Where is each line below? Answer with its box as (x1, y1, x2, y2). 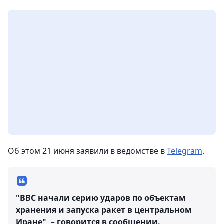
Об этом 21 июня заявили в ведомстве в (8, 145, 167, 156)
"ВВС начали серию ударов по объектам (16, 192, 186, 203)
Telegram (167, 145, 202, 156)
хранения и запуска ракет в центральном (16, 204, 192, 215)
